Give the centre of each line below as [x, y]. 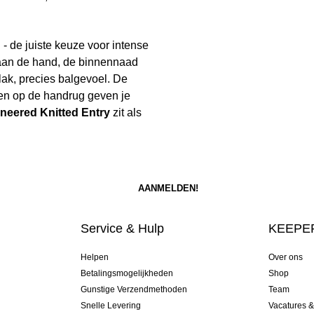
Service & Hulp [122, 229]
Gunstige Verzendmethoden [134, 290]
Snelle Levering [110, 306]
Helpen [94, 258]
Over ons [286, 258]
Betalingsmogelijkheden [127, 274]
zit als [126, 113]
